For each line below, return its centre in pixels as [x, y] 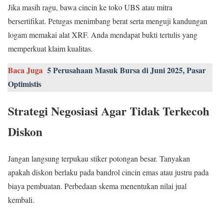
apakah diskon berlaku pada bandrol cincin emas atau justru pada [108, 172]
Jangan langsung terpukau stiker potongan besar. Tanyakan [99, 159]
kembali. [21, 200]
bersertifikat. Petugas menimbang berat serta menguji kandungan [108, 21]
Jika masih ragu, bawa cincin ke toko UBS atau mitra [90, 7]
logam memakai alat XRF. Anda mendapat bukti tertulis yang [103, 35]
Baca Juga [25, 70]
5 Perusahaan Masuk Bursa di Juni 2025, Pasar [126, 70]
